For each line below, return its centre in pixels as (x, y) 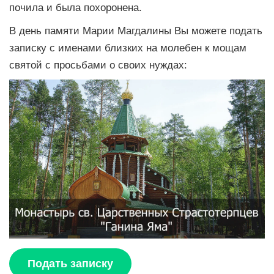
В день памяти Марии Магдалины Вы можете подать (136, 31)
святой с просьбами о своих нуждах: (98, 65)
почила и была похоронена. (76, 8)
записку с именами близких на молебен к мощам (128, 48)
